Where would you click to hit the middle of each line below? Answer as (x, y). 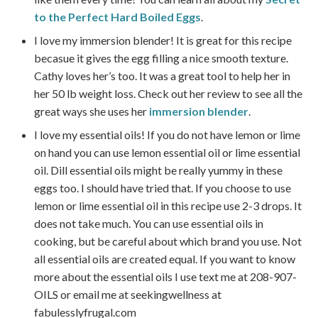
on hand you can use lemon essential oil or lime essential (167, 153)
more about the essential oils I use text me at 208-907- (165, 277)
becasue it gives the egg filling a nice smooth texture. (161, 58)
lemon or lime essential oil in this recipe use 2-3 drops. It (168, 206)
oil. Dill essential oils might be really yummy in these (158, 170)
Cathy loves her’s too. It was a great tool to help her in (162, 76)
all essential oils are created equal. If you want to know (164, 259)
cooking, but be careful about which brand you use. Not (168, 241)
